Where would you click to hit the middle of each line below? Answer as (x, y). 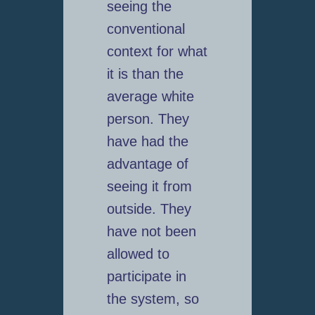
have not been (151, 232)
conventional (146, 29)
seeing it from (149, 187)
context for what (157, 52)
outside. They (149, 209)
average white (150, 97)
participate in (146, 277)
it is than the (145, 74)
